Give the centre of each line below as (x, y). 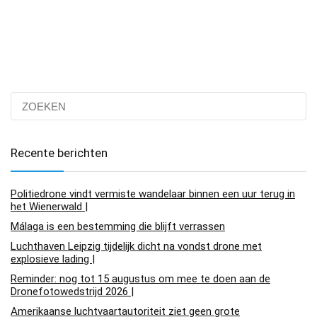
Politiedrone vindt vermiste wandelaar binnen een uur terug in (153, 194)
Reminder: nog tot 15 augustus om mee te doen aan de (140, 279)
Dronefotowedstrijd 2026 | (72, 292)
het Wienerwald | (49, 207)
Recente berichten (59, 153)
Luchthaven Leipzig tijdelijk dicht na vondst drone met (136, 247)
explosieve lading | (53, 259)
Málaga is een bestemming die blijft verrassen (118, 227)
